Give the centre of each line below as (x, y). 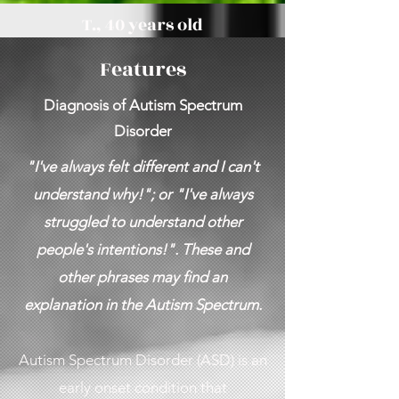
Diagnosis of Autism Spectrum (142, 105)
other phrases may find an (142, 277)
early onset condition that (142, 387)
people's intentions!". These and (142, 249)
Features (142, 69)
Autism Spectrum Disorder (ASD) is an (142, 360)
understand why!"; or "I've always (142, 194)
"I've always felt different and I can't (142, 167)
